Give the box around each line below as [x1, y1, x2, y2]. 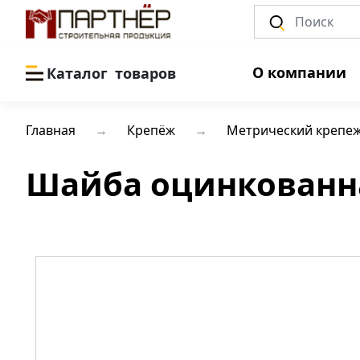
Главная [26, 121, 76, 139]
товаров [115, 63, 176, 83]
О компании [252, 63, 346, 82]
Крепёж [127, 121, 175, 139]
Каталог [47, 63, 112, 83]
